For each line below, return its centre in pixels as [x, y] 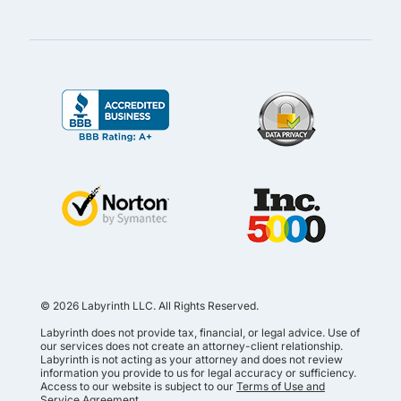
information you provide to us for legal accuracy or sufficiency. [198, 372]
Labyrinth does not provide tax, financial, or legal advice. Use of [200, 332]
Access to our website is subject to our [138, 386]
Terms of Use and [281, 386]
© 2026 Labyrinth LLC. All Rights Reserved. [149, 305]
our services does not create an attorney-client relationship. [192, 346]
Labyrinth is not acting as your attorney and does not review [192, 359]
